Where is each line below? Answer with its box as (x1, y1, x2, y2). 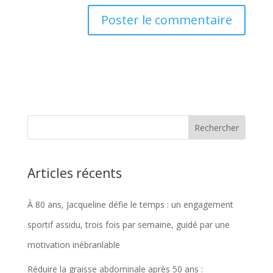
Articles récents (27, 165, 122, 182)
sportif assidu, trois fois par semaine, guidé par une (27, 219, 230, 230)
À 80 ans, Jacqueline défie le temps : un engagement (27, 199, 233, 210)
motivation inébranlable (27, 239, 120, 250)
